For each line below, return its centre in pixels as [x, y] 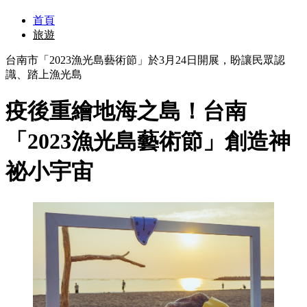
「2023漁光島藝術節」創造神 [148, 142]
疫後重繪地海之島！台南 [126, 111]
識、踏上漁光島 [44, 74]
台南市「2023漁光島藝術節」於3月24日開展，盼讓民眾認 [145, 60]
